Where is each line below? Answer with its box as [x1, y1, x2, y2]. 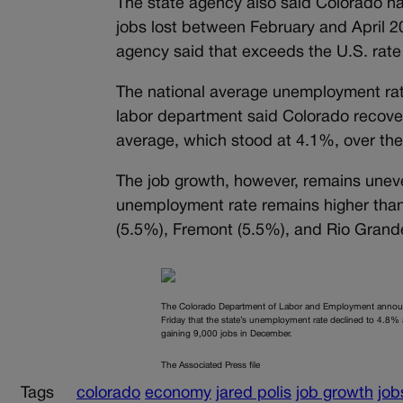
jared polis [216, 385, 291, 401]
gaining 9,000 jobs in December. [161, 329, 293, 338]
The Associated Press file [161, 361, 261, 370]
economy [145, 385, 211, 401]
